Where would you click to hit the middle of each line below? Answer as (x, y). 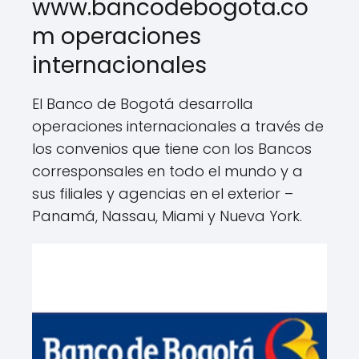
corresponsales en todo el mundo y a (167, 171)
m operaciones (117, 36)
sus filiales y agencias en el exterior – (163, 194)
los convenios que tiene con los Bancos (172, 149)
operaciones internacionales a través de (178, 126)
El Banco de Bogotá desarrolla (143, 104)
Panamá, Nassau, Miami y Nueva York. (167, 216)
